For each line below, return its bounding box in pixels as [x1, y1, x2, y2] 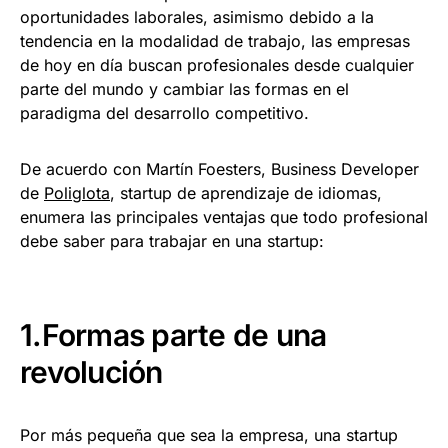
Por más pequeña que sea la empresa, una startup [20, 425, 398, 446]
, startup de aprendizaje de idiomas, [110, 183, 382, 204]
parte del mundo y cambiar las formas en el [20, 79, 349, 100]
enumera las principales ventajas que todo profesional [20, 207, 428, 228]
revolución [20, 354, 163, 391]
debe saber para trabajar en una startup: [20, 231, 324, 252]
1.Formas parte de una [20, 317, 327, 354]
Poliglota [44, 183, 110, 204]
